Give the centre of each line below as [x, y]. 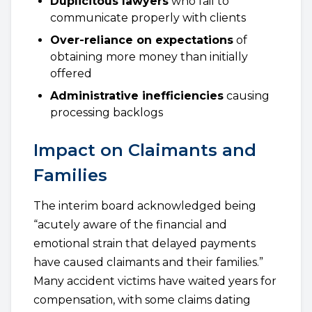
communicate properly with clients [148, 18]
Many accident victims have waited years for [155, 281]
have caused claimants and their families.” [148, 262]
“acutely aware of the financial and [130, 225]
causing [247, 96]
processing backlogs [107, 112]
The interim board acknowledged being [145, 206]
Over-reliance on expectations [142, 40]
